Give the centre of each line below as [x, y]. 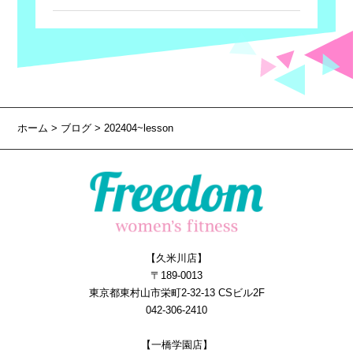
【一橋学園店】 [176, 345]
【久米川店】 [176, 258]
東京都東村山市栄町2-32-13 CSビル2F [176, 293]
